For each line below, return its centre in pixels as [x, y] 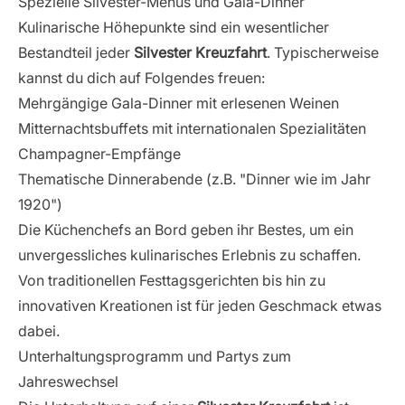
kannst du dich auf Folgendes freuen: [141, 78]
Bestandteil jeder [76, 52]
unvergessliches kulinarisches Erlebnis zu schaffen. [189, 255]
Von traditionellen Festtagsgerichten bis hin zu [172, 280]
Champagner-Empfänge [99, 154]
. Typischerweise [323, 52]
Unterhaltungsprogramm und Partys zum [155, 356]
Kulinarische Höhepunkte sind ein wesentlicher [174, 27]
